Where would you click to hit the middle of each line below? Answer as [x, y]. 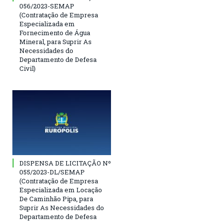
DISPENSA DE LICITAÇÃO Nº [65, 163]
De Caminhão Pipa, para [56, 198]
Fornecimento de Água [55, 33]
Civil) [28, 69]
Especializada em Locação [61, 190]
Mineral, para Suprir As [55, 42]
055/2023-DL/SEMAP [52, 172]
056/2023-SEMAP [47, 6]
